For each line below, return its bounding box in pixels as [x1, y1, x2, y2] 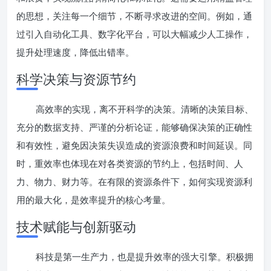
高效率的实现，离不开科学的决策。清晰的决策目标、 [36, 103, 253, 115]
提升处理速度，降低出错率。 [16, 46, 134, 58]
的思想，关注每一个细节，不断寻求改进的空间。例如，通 [16, 10, 252, 22]
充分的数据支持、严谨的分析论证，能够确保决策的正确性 [16, 121, 252, 133]
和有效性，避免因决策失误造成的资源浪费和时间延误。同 [16, 139, 252, 151]
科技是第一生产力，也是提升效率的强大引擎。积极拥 [36, 250, 253, 263]
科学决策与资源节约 [16, 70, 136, 88]
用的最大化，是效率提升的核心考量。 [16, 194, 171, 206]
